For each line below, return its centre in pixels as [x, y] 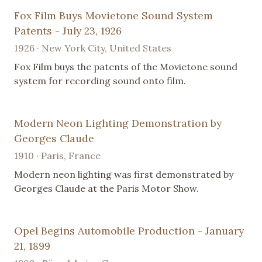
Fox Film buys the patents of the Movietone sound [126, 67]
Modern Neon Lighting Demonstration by [118, 123]
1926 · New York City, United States [93, 48]
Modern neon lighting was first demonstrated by [124, 175]
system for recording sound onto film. [100, 81]
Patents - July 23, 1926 [68, 31]
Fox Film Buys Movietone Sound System [113, 16]
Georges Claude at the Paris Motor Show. [106, 189]
